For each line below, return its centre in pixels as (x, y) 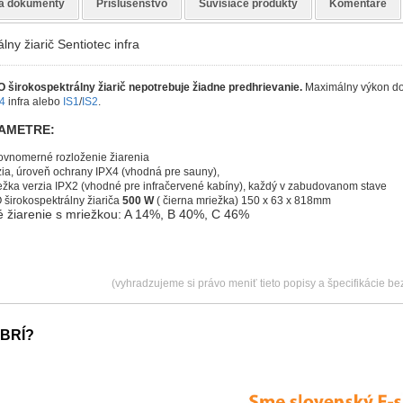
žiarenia (129, 158)
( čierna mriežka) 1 (201, 201)
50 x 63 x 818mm (289, 201)
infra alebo (34, 102)
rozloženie (81, 158)
